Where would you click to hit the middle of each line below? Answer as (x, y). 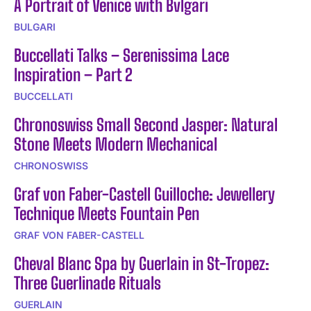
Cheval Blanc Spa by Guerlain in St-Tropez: (142, 263)
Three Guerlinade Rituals (87, 283)
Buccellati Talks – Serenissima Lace (121, 55)
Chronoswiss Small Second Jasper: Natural (146, 124)
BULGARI (35, 26)
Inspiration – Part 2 (73, 74)
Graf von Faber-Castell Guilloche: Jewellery (144, 194)
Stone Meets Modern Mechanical (116, 144)
